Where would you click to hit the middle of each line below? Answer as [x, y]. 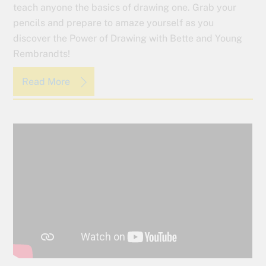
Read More [47, 81]
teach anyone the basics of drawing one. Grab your [125, 8]
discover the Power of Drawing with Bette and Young [128, 39]
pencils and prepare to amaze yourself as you [114, 23]
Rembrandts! [42, 54]
